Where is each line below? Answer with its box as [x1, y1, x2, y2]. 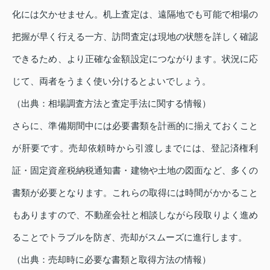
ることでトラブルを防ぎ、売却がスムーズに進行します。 [12, 231, 247, 242]
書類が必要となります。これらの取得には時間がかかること [12, 187, 258, 198]
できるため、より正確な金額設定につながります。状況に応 [12, 53, 258, 64]
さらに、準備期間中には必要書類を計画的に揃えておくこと [12, 120, 258, 131]
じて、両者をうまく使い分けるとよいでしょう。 [12, 75, 211, 86]
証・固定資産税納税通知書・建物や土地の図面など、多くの [12, 165, 258, 175]
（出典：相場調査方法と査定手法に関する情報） [12, 98, 211, 108]
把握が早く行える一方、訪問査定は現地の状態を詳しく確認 [12, 31, 258, 42]
